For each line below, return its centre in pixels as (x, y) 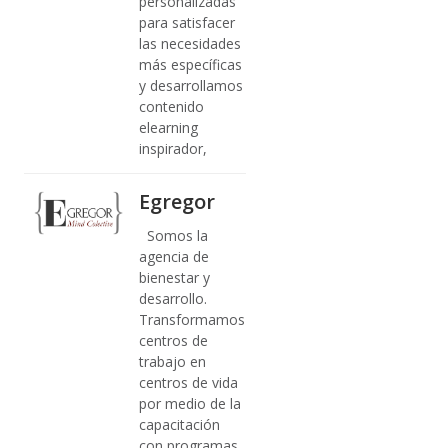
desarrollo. (173, 298)
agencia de (174, 256)
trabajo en (173, 361)
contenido (172, 106)
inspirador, (173, 148)
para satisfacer (187, 22)
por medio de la (190, 403)
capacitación (180, 424)
